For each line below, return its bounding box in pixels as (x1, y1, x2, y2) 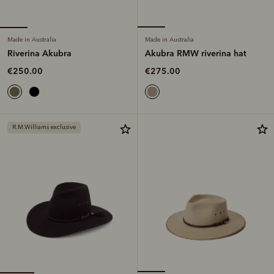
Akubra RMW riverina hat (145, 47, 246, 59)
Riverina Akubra (7, 47, 72, 59)
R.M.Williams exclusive (12, 123, 76, 131)
